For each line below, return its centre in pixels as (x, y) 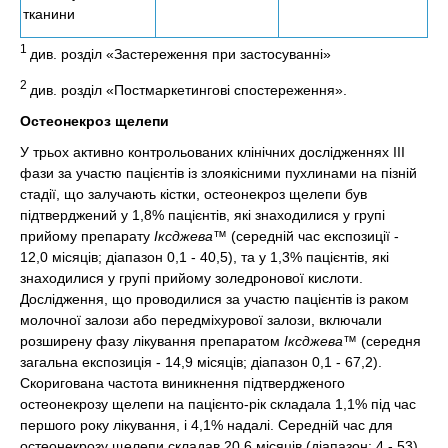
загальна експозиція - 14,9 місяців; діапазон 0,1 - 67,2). (201, 361)
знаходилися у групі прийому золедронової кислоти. (191, 277)
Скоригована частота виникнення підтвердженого (182, 382)
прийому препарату (87, 235)
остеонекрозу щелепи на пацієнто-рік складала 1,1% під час (218, 403)
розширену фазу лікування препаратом (152, 340)
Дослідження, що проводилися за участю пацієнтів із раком (214, 298)
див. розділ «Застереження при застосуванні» (180, 53)
